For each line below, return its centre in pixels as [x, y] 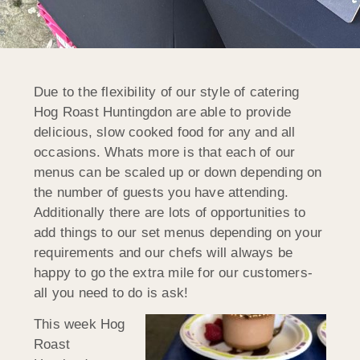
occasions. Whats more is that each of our [165, 152]
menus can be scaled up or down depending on [178, 172]
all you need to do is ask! [111, 292]
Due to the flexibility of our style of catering [167, 92]
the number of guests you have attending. [162, 192]
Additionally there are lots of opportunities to [170, 212]
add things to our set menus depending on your [178, 232]
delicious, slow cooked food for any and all [165, 132]
